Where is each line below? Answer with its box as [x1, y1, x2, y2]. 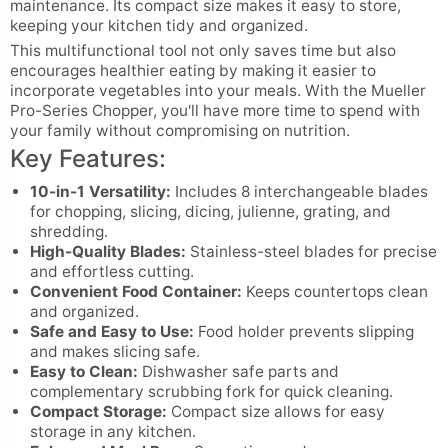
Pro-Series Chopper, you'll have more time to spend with [10, 101, 420, 121]
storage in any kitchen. [30, 422, 196, 442]
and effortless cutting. [30, 262, 194, 282]
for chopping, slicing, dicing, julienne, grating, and [30, 202, 391, 222]
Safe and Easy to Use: [30, 322, 194, 342]
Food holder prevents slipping [194, 322, 414, 342]
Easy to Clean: [30, 362, 138, 382]
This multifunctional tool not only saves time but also [10, 41, 396, 61]
